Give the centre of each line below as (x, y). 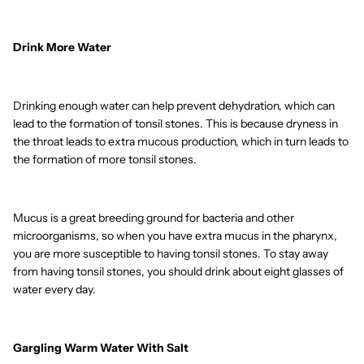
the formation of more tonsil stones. (105, 160)
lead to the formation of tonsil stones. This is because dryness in (175, 124)
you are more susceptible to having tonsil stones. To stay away (171, 254)
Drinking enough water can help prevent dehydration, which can (174, 106)
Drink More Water (62, 48)
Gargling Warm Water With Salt (101, 348)
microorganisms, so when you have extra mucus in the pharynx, (175, 236)
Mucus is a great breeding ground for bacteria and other (154, 218)
